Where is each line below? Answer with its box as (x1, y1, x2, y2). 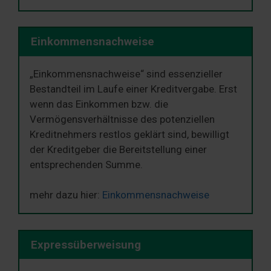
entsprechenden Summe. (30, 158, 143, 171)
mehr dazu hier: (30, 189, 102, 201)
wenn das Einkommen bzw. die (30, 97, 168, 110)
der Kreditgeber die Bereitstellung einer (30, 143, 207, 155)
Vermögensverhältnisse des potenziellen (30, 113, 215, 125)
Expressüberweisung (30, 238, 141, 252)
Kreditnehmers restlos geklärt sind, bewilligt (30, 128, 229, 140)
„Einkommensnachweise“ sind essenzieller (30, 67, 223, 80)
